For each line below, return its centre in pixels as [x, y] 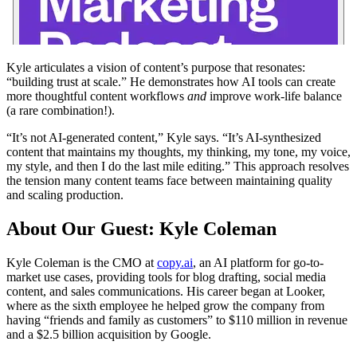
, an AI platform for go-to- [258, 262]
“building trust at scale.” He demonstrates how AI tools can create [171, 81]
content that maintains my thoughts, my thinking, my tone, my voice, [178, 151]
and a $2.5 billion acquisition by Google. [109, 334]
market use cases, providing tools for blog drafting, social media [166, 277]
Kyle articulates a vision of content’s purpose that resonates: [156, 67]
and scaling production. [65, 194]
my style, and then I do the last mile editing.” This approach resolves [178, 166]
